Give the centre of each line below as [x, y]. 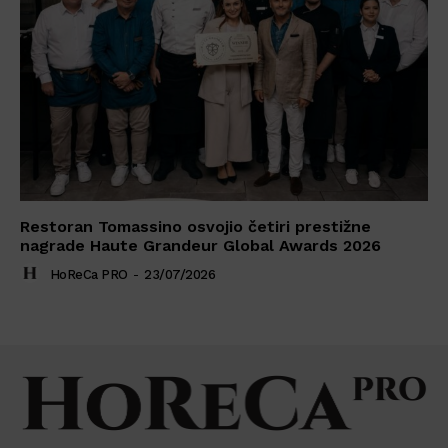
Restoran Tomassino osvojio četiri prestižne [195, 226]
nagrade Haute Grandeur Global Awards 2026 [200, 245]
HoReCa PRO [88, 274]
